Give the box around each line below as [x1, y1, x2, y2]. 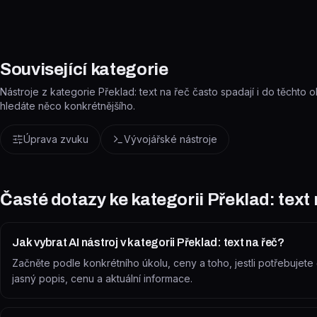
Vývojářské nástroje [124, 133, 217, 145]
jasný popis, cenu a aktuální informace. [12, 272, 192, 284]
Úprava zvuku [23, 133, 88, 145]
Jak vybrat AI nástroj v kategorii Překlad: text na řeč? [12, 236, 284, 248]
